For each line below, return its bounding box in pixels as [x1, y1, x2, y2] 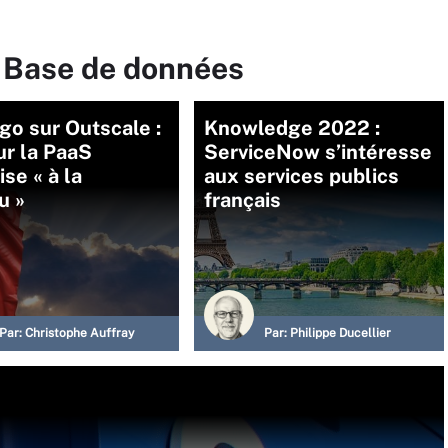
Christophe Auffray [25, 326, 134, 340]
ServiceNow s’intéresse [204, 140, 432, 164]
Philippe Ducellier [290, 326, 391, 340]
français [204, 188, 281, 212]
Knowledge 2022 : [204, 116, 380, 140]
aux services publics [204, 164, 399, 188]
